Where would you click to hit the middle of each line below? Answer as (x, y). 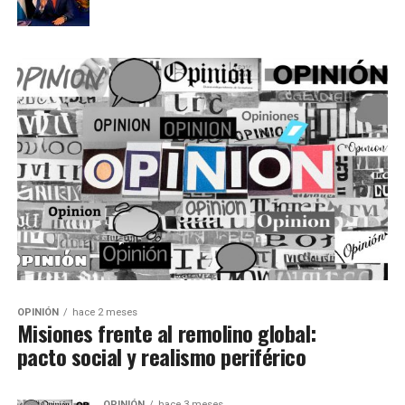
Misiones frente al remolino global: (166, 333)
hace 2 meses (104, 313)
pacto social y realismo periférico (161, 357)
